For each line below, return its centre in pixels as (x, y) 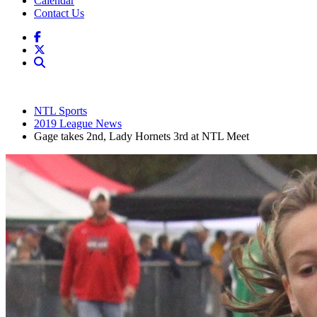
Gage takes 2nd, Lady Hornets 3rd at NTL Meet (142, 136)
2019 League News (78, 123)
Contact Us (59, 13)
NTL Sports (60, 111)
